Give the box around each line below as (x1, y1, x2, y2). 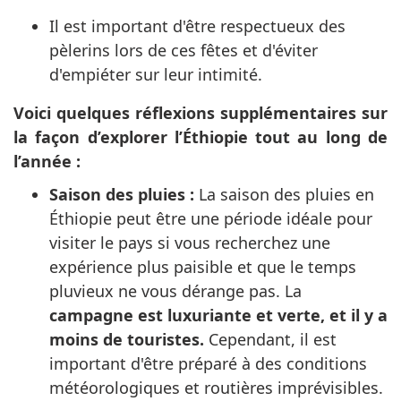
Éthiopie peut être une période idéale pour (49, 207, 372, 229)
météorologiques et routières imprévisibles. (49, 376, 383, 398)
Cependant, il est (204, 328, 337, 350)
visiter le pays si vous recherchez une (49, 231, 330, 253)
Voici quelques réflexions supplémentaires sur (13, 101, 388, 124)
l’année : (13, 149, 81, 172)
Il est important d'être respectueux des (49, 14, 346, 37)
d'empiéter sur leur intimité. (49, 63, 262, 85)
